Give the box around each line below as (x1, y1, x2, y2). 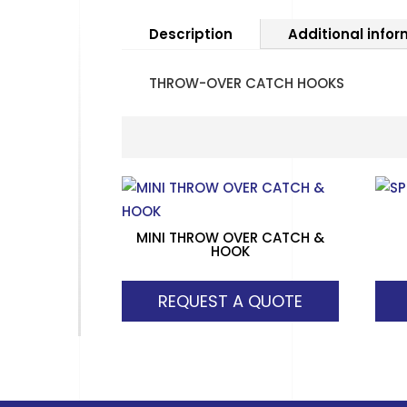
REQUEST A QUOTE (157, 289, 303, 313)
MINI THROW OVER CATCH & (135, 227, 324, 247)
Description (149, 25, 233, 45)
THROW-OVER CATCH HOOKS (149, 74, 345, 94)
